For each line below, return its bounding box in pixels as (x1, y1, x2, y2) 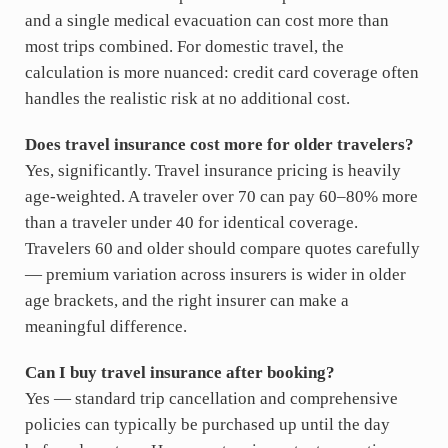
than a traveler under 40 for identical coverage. (24, 212, 358, 232)
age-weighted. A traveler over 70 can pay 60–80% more (24, 186, 418, 206)
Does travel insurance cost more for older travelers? (24, 134, 414, 154)
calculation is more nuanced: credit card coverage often (24, 62, 419, 82)
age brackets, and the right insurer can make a (24, 290, 349, 310)
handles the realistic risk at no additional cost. (24, 88, 350, 108)
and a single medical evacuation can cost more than (24, 10, 389, 30)
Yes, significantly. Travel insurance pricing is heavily (24, 160, 401, 180)
